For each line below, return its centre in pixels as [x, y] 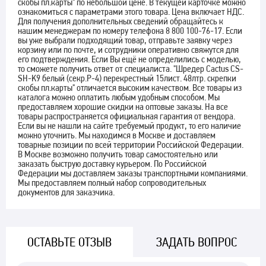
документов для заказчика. [66, 192]
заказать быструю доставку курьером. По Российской [112, 164]
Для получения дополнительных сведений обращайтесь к [121, 21]
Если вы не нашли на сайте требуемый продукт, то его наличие [129, 126]
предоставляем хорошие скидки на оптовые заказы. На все [123, 107]
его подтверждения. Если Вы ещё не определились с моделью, [129, 59]
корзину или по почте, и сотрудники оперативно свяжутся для [128, 50]
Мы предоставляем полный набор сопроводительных [112, 183]
